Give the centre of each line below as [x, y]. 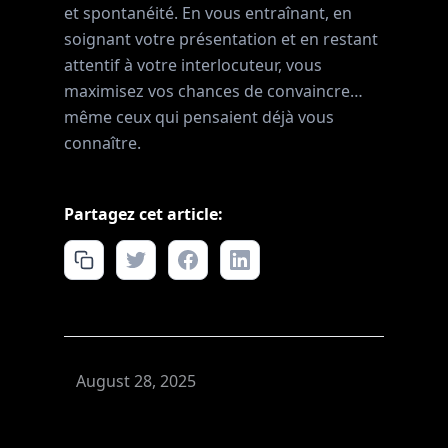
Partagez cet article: [143, 214]
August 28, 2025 [136, 381]
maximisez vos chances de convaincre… [213, 91]
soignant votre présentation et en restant [221, 39]
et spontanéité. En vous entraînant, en [208, 13]
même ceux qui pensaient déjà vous [199, 117]
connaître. [102, 143]
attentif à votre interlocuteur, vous [193, 65]
